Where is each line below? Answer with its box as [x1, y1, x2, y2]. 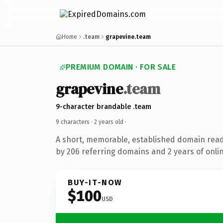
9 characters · [56, 118, 94, 125]
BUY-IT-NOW [68, 177, 122, 187]
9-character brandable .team [56, 102, 151, 111]
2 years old [94, 118, 123, 125]
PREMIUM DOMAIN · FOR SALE [66, 62, 176, 72]
